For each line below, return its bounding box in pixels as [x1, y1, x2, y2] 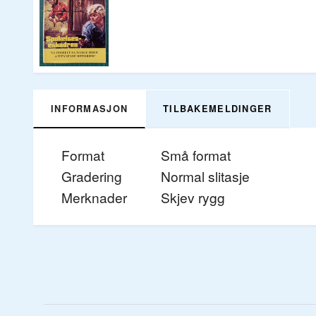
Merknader [61, 187, 127, 207]
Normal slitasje [161, 166, 250, 186]
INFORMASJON [51, 102, 128, 115]
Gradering [61, 166, 122, 186]
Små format [161, 145, 231, 164]
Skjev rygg [161, 187, 225, 207]
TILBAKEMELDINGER [163, 102, 272, 115]
